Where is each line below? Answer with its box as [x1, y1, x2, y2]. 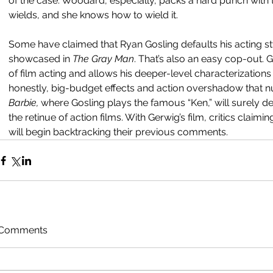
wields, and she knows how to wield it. [9, 9, 178, 21]
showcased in [9, 53, 73, 65]
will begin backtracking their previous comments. [9, 126, 233, 138]
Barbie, [9, 97, 41, 108]
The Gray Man [73, 53, 134, 65]
